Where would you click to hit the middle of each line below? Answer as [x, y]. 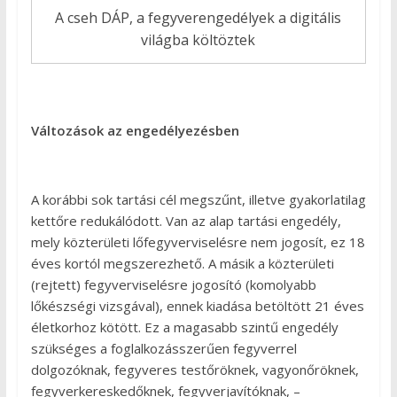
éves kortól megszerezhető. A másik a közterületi [182, 263]
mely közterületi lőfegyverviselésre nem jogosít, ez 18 [198, 241]
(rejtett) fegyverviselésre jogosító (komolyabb [173, 284]
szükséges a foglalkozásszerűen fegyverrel [163, 348]
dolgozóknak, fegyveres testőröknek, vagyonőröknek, [195, 369]
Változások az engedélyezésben [135, 130]
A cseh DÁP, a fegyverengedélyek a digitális [198, 17]
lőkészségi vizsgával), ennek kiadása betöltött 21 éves [197, 305]
